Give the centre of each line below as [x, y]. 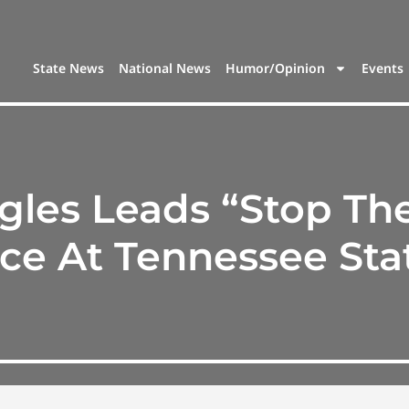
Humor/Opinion [276, 68]
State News [69, 68]
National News [165, 68]
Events [383, 68]
